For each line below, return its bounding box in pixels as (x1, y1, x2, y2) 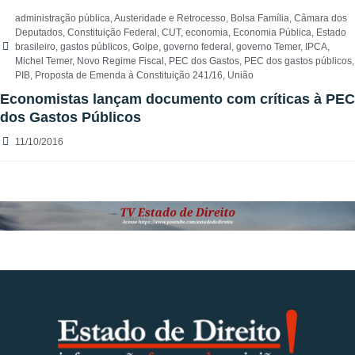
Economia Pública (233, 27, 311, 39)
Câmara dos (294, 13, 347, 25)
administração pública (15, 13, 110, 25)
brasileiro (15, 41, 55, 53)
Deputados (15, 27, 63, 39)
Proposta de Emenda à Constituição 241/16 (35, 70, 223, 82)
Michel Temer (15, 55, 72, 67)
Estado (316, 27, 346, 39)
